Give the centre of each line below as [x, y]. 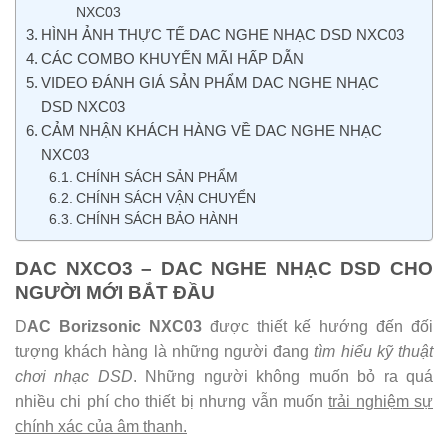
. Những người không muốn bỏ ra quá [283, 377]
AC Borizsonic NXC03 [118, 327]
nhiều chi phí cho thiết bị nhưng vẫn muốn [172, 402]
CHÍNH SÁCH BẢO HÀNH [156, 219]
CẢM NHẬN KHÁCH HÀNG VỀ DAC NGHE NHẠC [212, 130]
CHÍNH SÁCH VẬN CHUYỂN [165, 198]
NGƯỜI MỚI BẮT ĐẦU [115, 292]
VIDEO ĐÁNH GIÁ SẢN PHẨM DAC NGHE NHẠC [210, 82]
